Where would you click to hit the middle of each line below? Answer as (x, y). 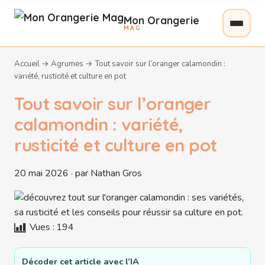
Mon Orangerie (161, 20)
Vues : (42, 227)
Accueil (27, 64)
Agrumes (67, 64)
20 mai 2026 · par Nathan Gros (78, 173)
